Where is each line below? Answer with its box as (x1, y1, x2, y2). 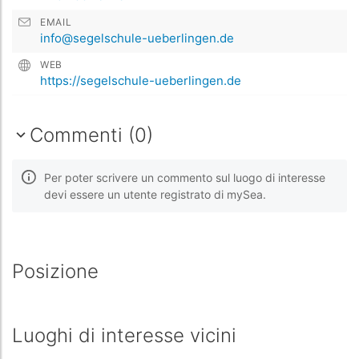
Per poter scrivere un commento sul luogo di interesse (44, 170, 325, 184)
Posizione (12, 259, 99, 283)
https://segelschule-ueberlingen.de (40, 72, 241, 88)
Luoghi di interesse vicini (12, 323, 236, 347)
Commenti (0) (30, 123, 153, 147)
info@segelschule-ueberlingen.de (40, 30, 234, 46)
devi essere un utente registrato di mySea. (44, 187, 266, 201)
